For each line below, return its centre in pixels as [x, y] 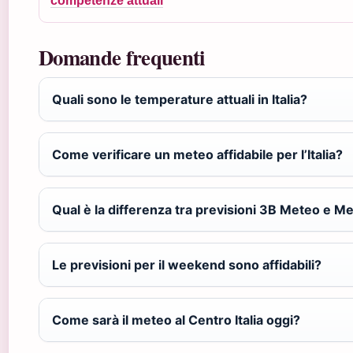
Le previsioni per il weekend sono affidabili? [187, 264]
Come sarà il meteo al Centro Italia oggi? [176, 320]
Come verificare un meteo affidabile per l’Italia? [197, 154]
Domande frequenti [122, 57]
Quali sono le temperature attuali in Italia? [180, 99]
